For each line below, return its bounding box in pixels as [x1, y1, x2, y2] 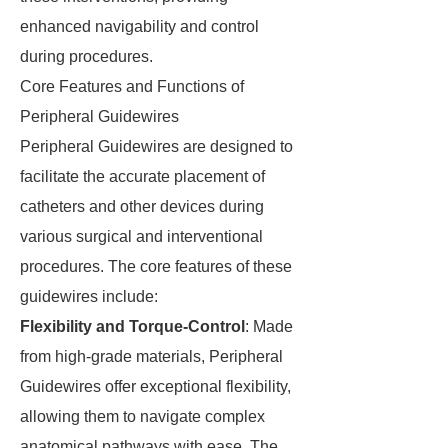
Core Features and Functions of [20, 78, 244, 95]
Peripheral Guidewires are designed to [20, 138, 293, 155]
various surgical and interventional [20, 228, 263, 245]
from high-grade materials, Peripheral [20, 348, 283, 365]
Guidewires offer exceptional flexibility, [20, 378, 291, 395]
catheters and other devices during [20, 198, 264, 215]
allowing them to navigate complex [20, 408, 265, 425]
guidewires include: [20, 288, 158, 305]
